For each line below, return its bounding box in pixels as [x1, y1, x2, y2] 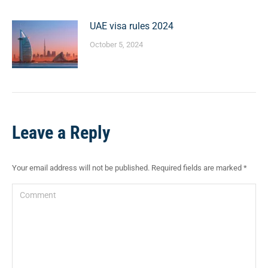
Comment [12, 186, 53, 198]
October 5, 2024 [90, 39, 143, 49]
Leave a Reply [12, 121, 110, 143]
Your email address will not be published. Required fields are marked [12, 163, 243, 172]
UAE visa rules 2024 [90, 20, 173, 32]
